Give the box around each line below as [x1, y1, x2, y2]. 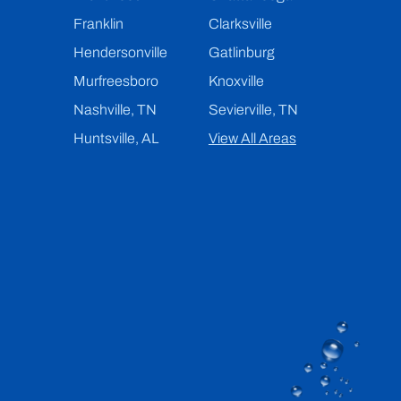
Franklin [73, 15, 124, 31]
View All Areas [208, 130, 296, 146]
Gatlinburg [208, 44, 275, 60]
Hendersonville [73, 44, 167, 60]
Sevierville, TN [208, 101, 298, 117]
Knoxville [208, 73, 264, 89]
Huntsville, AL [73, 130, 158, 146]
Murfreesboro [73, 73, 158, 89]
